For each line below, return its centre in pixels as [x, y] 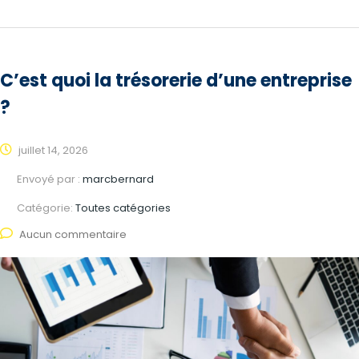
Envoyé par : [50, 179]
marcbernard [118, 179]
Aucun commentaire [73, 235]
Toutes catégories [124, 208]
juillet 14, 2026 [52, 151]
